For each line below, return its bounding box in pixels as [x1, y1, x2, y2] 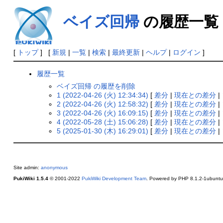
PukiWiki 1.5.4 [13, 176, 48, 182]
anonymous [40, 165, 68, 171]
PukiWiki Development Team [81, 176, 146, 182]
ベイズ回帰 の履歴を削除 [57, 82, 136, 90]
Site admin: [13, 165, 41, 171]
